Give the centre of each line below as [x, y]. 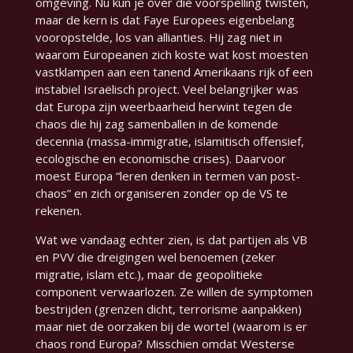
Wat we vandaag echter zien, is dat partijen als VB [171, 240]
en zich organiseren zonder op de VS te [179, 193]
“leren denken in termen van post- [208, 176]
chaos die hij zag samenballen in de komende [156, 124]
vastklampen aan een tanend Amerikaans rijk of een [174, 72]
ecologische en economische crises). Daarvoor [160, 159]
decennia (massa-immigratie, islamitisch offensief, [169, 141]
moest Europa [75, 176]
